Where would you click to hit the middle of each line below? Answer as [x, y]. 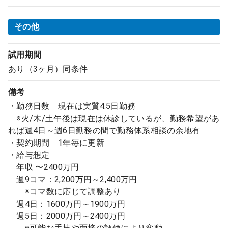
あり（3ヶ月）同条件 [48, 69]
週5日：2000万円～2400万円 [67, 216]
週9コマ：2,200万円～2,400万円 [73, 179]
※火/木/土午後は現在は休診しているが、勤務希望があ [114, 118]
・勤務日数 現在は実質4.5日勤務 [72, 106]
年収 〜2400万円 [44, 167]
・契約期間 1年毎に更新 [56, 143]
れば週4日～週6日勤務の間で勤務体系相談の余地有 [104, 131]
